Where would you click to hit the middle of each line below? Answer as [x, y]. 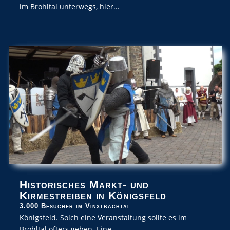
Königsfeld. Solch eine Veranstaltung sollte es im [103, 218]
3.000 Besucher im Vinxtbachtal [75, 206]
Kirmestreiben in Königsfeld [93, 196]
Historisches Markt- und [84, 185]
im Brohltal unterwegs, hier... [70, 6]
